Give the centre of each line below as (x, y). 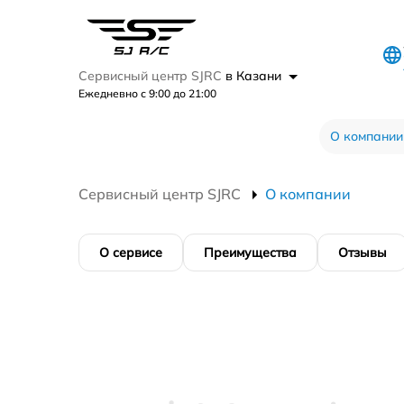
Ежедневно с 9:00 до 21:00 (147, 93)
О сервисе (131, 252)
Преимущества (250, 252)
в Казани (255, 76)
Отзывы (363, 252)
